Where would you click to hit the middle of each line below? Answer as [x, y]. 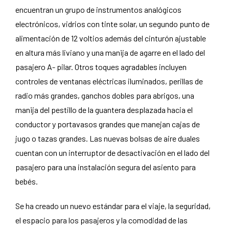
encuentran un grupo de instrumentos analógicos [98, 9]
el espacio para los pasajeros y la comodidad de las [101, 220]
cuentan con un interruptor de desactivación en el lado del [112, 153]
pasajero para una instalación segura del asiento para [106, 167]
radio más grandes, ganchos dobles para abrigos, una [105, 95]
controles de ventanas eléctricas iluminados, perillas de [109, 81]
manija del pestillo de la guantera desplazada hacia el [104, 110]
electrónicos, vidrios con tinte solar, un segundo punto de [112, 24]
